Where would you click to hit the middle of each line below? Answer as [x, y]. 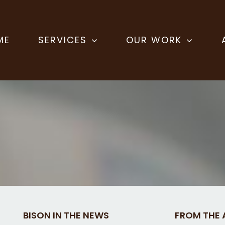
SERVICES [62, 40]
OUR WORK [154, 40]
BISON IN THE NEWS [66, 215]
